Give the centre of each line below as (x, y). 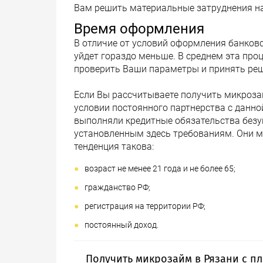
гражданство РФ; (117, 187)
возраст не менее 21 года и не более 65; (160, 168)
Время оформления (139, 29)
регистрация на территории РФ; (145, 206)
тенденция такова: (114, 146)
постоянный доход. (122, 225)
